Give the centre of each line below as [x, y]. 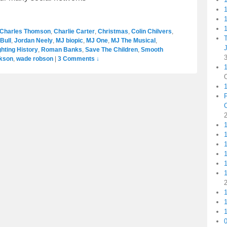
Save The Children [111, 50]
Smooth [152, 50]
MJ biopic [69, 41]
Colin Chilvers [152, 32]
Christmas [113, 32]
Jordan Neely [33, 41]
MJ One [97, 41]
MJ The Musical [133, 41]
